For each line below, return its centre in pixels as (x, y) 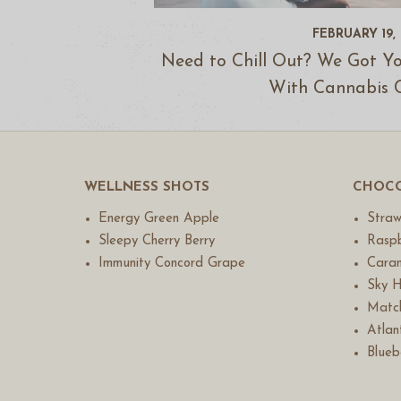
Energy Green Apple (158, 219)
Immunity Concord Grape (171, 264)
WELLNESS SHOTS (147, 188)
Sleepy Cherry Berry (156, 242)
